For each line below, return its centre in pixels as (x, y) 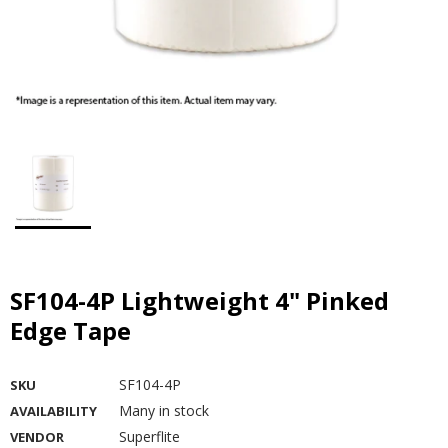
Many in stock (164, 410)
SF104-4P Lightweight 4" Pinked (16, 300)
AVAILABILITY (53, 411)
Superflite (149, 436)
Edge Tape (70, 330)
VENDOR (37, 437)
